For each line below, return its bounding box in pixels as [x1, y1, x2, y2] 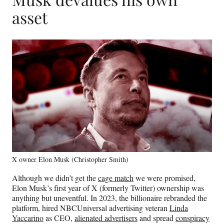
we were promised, [133, 172, 195, 183]
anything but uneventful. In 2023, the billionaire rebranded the [12, 192, 207, 203]
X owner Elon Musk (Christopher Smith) [12, 154, 128, 164]
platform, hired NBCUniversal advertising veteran [12, 202, 169, 213]
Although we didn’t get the [12, 172, 98, 183]
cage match [98, 172, 133, 183]
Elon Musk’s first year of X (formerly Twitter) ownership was [12, 182, 204, 193]
